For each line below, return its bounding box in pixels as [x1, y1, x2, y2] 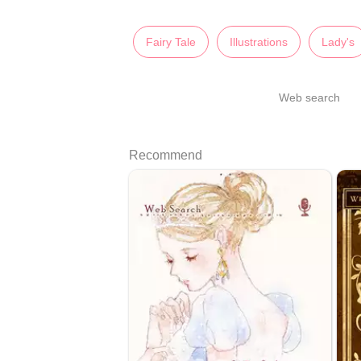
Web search [279, 91, 340, 105]
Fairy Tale [146, 35, 196, 49]
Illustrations [230, 35, 288, 49]
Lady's [322, 35, 355, 49]
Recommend [129, 148, 202, 163]
